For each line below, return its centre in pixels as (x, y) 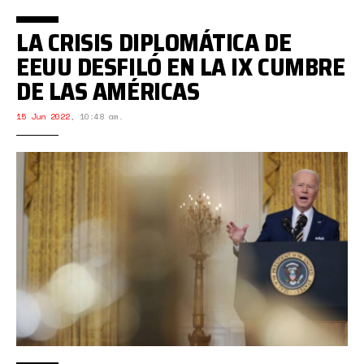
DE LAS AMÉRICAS (108, 91)
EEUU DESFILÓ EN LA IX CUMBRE (181, 67)
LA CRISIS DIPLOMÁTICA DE (154, 43)
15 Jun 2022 (43, 117)
